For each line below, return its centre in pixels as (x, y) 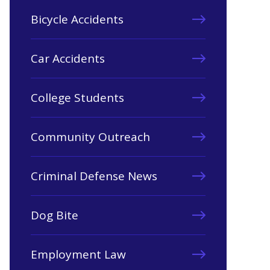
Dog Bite (55, 215)
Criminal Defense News (94, 176)
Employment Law (78, 254)
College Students (77, 98)
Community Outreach (90, 137)
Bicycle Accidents (77, 19)
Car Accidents (68, 58)
